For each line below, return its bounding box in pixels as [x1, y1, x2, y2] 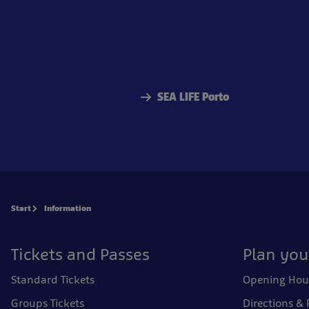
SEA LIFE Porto [157, 90, 229, 103]
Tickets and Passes [11, 244, 150, 264]
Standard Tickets [11, 273, 94, 286]
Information [44, 203, 91, 213]
